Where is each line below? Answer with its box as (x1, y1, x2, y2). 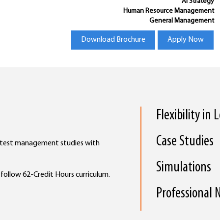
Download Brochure (81, 36, 145, 44)
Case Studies (156, 134, 214, 149)
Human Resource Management (123, 7, 214, 15)
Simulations (156, 160, 211, 175)
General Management (149, 17, 214, 25)
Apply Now (167, 36, 204, 44)
